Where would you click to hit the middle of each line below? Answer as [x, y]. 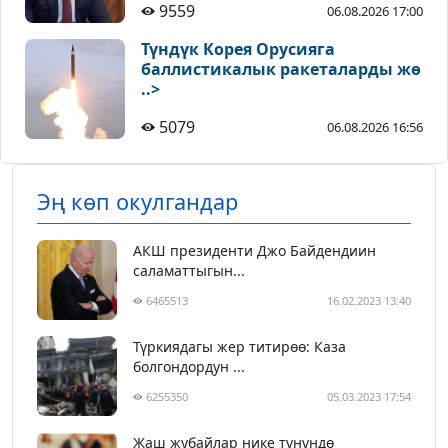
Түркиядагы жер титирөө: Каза [239, 347]
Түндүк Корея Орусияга [238, 49]
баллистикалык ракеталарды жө [281, 69]
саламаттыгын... [189, 271]
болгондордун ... [189, 367]
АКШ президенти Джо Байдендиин [254, 251]
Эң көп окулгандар [137, 202]
